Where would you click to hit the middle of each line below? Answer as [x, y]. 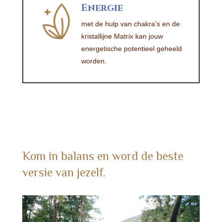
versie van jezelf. [64, 172]
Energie [102, 8]
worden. [94, 61]
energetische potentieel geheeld [131, 49]
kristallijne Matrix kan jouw [122, 36]
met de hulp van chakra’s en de [130, 24]
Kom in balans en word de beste [103, 156]
